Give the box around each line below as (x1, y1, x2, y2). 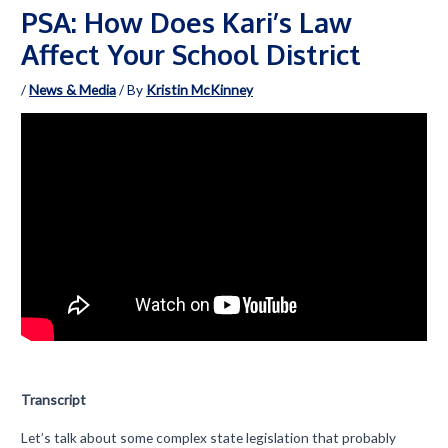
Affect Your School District (21, 37, 362, 72)
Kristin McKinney (146, 81, 254, 99)
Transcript (21, 390, 87, 408)
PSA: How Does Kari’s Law (21, 5, 353, 40)
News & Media (29, 81, 117, 99)
